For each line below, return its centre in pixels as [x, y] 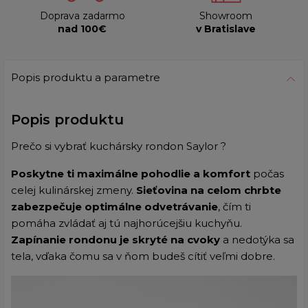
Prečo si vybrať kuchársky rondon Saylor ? [120, 146]
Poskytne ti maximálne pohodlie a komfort [132, 173]
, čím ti [234, 206]
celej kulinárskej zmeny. [74, 190]
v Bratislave [226, 29]
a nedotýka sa [257, 239]
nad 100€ [82, 29]
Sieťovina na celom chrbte [209, 190]
